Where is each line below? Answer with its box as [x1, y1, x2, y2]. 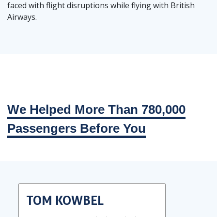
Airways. [7, 12, 37, 23]
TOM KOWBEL [26, 193, 104, 208]
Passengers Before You [7, 121, 146, 136]
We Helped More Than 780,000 [7, 102, 186, 117]
